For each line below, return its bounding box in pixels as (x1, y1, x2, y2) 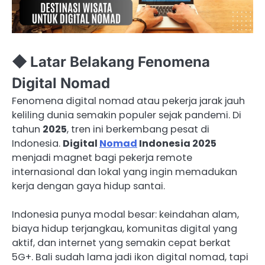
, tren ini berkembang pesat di (67, 122, 209, 137)
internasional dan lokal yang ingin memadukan (12, 165, 237, 179)
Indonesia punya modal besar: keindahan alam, (12, 208, 239, 222)
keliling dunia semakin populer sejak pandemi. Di (12, 108, 241, 122)
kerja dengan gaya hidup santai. (12, 179, 165, 193)
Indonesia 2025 (137, 137, 216, 151)
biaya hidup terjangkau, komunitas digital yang (12, 222, 237, 236)
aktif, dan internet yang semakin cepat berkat (12, 236, 231, 250)
